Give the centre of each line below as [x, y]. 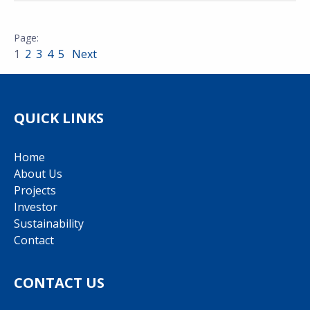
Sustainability [49, 224]
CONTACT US [59, 283]
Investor [36, 207]
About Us [38, 174]
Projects [35, 190]
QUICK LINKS [59, 118]
